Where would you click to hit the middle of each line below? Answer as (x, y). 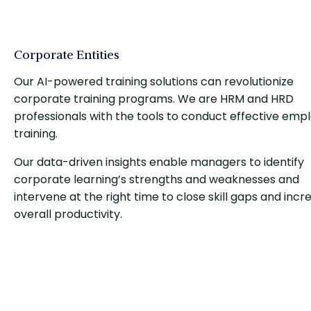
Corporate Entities (67, 54)
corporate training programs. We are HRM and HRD (154, 99)
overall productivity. (68, 214)
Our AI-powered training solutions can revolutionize (154, 81)
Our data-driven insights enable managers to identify (159, 162)
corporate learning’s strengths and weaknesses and (157, 179)
